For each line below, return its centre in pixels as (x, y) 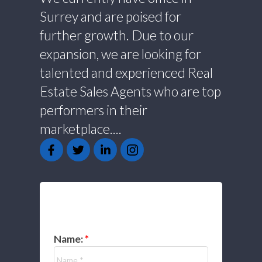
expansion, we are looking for (120, 54)
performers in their (93, 110)
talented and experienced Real (126, 73)
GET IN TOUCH (118, 207)
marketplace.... (80, 129)
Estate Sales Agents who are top (130, 92)
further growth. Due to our (116, 35)
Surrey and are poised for (110, 17)
